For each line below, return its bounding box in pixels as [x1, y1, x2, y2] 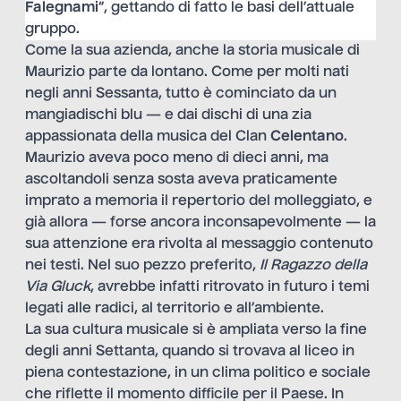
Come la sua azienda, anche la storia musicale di [25, 43, 360, 58]
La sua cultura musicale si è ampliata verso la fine [25, 322, 367, 337]
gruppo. [25, 21, 80, 37]
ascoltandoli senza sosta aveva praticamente [25, 172, 337, 187]
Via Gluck [25, 279, 90, 294]
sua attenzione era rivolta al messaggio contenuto [25, 236, 373, 252]
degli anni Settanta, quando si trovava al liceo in [25, 344, 354, 359]
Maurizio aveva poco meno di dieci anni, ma [25, 150, 328, 166]
